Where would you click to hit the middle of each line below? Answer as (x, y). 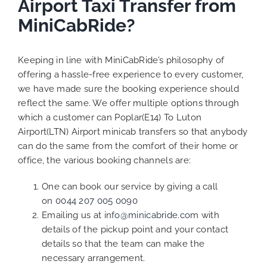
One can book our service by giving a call (130, 187)
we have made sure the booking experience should (129, 89)
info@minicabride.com (151, 215)
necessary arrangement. (94, 258)
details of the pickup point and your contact (135, 229)
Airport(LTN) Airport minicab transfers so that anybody (133, 132)
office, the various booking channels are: (105, 160)
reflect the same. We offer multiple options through (129, 103)
